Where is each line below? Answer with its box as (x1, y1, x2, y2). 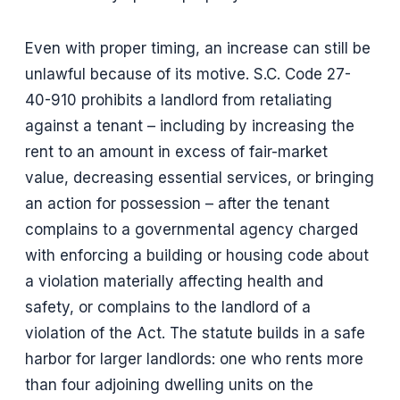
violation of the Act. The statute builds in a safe (25, 324, 365, 343)
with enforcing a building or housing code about (25, 246, 369, 265)
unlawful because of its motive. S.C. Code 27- (25, 65, 351, 84)
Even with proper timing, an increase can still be (25, 39, 371, 58)
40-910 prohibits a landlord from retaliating (25, 91, 332, 110)
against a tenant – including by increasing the (25, 117, 354, 136)
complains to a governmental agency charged (25, 221, 358, 239)
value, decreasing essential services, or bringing (25, 169, 374, 187)
